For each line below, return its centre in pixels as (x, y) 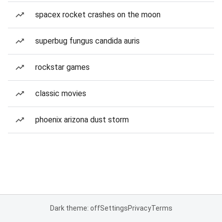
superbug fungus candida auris (87, 41)
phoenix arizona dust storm (82, 120)
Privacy (139, 208)
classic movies (61, 93)
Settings (114, 208)
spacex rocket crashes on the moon (98, 15)
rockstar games (62, 67)
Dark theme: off (75, 208)
